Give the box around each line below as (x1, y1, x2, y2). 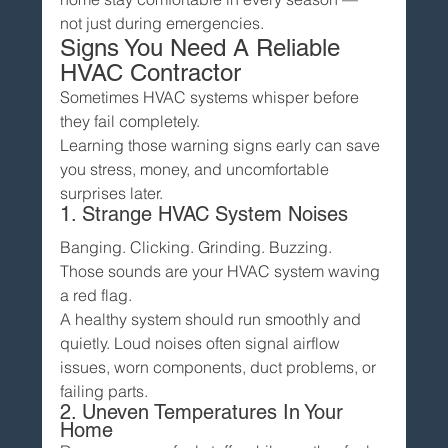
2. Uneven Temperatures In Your (60, 399, 350, 424)
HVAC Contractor (60, 58, 242, 86)
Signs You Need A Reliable (60, 33, 348, 61)
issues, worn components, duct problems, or (60, 356, 381, 377)
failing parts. (60, 380, 149, 401)
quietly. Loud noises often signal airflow (60, 332, 345, 353)
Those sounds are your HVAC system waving (60, 260, 385, 281)
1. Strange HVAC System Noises (60, 201, 349, 226)
